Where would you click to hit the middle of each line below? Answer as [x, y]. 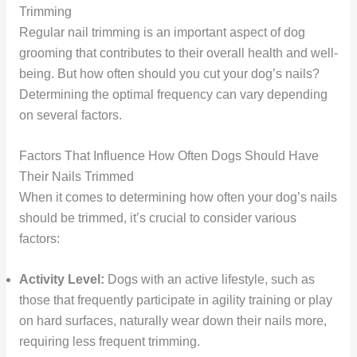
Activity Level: [61, 279]
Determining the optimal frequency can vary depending [173, 95]
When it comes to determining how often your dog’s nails [178, 198]
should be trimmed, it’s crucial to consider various [157, 218]
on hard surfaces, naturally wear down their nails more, [173, 320]
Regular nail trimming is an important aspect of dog [162, 33]
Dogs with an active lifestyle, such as [209, 279]
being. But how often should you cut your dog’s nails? [169, 74]
